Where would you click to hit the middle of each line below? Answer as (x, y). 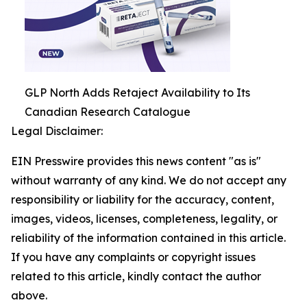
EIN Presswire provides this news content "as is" (136, 161)
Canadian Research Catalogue (108, 112)
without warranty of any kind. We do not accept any (149, 180)
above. (29, 295)
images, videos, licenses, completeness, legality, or (144, 219)
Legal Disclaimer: (57, 131)
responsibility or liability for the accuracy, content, (143, 199)
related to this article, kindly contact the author (136, 276)
